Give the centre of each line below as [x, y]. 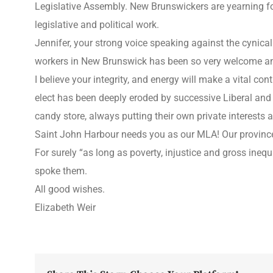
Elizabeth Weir [65, 207]
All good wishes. [70, 189]
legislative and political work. [97, 25]
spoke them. [61, 171]
